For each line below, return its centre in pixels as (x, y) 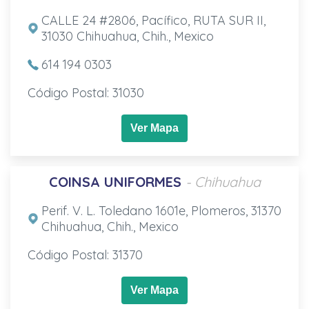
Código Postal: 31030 (86, 92)
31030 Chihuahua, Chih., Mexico (127, 36)
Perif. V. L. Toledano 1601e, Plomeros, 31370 (161, 210)
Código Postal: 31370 (85, 255)
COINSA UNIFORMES (115, 181)
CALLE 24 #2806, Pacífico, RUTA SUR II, (153, 20)
